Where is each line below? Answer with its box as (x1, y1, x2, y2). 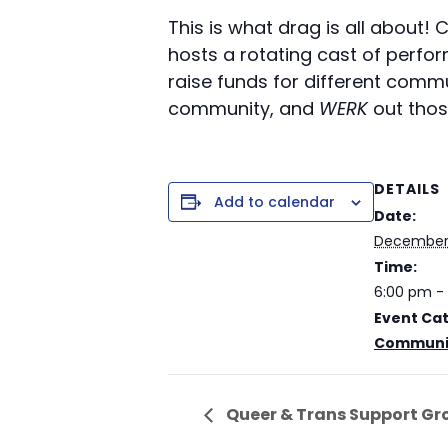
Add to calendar (214, 192, 335, 213)
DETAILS (374, 179, 440, 200)
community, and (168, 96, 319, 122)
